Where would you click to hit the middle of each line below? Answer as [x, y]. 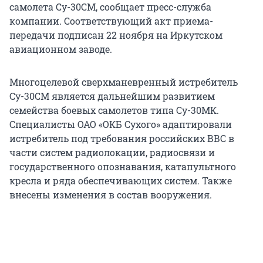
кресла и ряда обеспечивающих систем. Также [121, 181]
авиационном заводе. [61, 49]
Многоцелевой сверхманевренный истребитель [124, 82]
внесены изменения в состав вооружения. [111, 195]
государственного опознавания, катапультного [123, 167]
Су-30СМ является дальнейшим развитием [112, 96]
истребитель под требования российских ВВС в [122, 139]
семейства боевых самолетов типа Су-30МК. [114, 110]
